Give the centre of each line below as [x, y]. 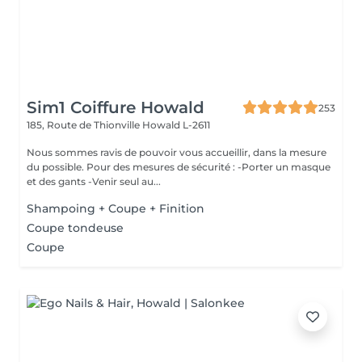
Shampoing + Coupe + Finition [116, 208]
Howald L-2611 [176, 125]
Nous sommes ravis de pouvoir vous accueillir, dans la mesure [177, 152]
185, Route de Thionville [84, 125]
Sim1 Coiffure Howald [116, 107]
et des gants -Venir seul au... [94, 181]
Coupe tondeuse [75, 228]
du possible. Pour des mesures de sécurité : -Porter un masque [179, 167]
